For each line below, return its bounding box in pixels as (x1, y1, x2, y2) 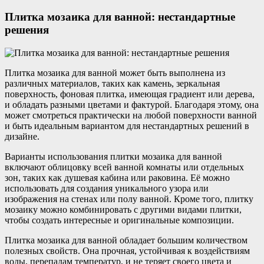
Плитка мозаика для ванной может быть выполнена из (5, 67, 225, 78)
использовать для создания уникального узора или (5, 183, 209, 193)
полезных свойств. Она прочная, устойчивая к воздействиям (5, 245, 250, 256)
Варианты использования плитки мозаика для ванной (5, 151, 222, 161)
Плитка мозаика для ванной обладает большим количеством (5, 235, 247, 245)
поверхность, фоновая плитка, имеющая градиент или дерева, (5, 88, 255, 99)
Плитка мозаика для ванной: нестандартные (5, 11, 235, 24)
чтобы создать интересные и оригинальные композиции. (5, 214, 234, 225)
